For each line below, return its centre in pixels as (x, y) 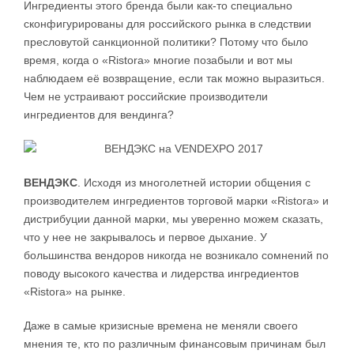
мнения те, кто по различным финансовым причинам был (175, 344)
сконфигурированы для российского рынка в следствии (168, 24)
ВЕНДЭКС (51, 183)
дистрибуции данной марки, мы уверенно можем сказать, (173, 219)
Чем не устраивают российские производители (146, 97)
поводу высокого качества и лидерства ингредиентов (161, 274)
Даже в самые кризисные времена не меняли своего (161, 326)
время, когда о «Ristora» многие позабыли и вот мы (158, 60)
